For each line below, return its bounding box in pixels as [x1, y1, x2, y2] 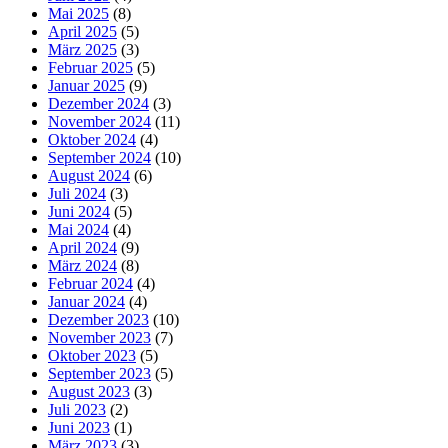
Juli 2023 [48, 400, 106, 418]
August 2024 [48, 166, 130, 184]
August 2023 [48, 382, 130, 400]
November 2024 [48, 112, 151, 130]
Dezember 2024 [48, 94, 149, 112]
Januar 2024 [48, 292, 125, 310]
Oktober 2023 [48, 346, 136, 364]
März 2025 [48, 40, 117, 58]
